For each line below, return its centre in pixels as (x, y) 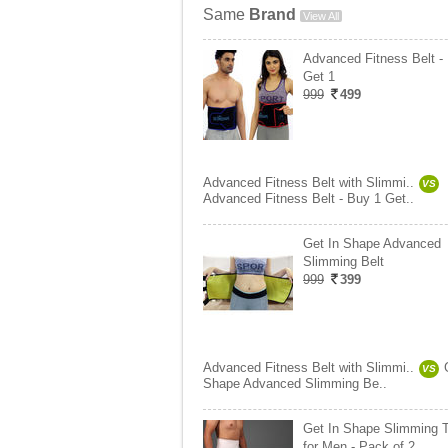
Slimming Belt (343, 261)
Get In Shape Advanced (372, 243)
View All (321, 16)
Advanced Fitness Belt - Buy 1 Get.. (308, 198)
